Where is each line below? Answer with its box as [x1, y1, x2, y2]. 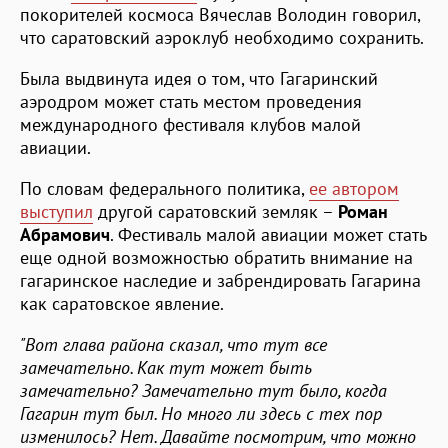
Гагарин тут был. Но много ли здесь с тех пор [20, 401, 382, 425]
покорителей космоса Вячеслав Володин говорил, [20, 2, 420, 26]
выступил [20, 199, 93, 223]
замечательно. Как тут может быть [20, 355, 312, 379]
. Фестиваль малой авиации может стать [110, 222, 427, 246]
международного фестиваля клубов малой [20, 112, 361, 136]
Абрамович [20, 222, 110, 246]
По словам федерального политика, [20, 176, 309, 200]
